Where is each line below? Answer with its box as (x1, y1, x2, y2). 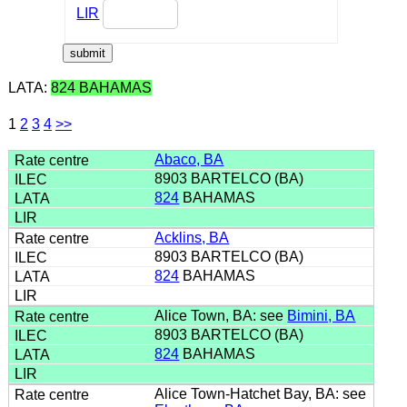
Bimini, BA (287, 307, 356, 323)
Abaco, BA (154, 151, 224, 167)
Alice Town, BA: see (154, 307, 288, 323)
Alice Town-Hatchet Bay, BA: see (154, 385, 367, 402)
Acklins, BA (154, 229, 230, 245)
